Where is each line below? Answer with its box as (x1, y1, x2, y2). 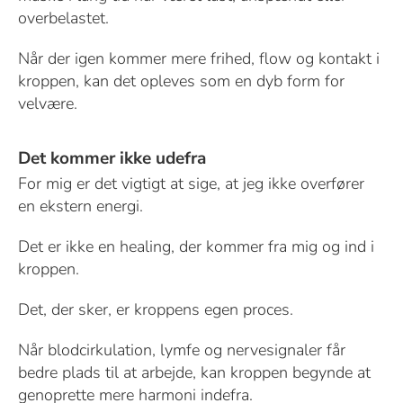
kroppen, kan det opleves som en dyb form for (17, 69, 345, 92)
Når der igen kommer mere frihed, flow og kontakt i (17, 47, 380, 69)
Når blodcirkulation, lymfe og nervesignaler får (17, 338, 345, 361)
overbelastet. (17, 6, 109, 29)
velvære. (17, 92, 77, 114)
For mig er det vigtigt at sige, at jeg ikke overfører (17, 172, 364, 194)
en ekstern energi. (17, 194, 143, 217)
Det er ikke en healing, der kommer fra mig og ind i (17, 235, 374, 257)
